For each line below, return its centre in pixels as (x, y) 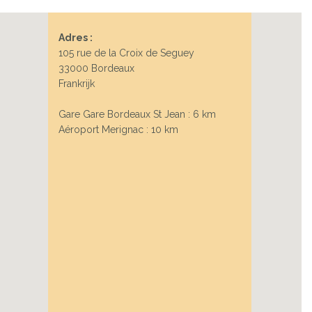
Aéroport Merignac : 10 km (118, 130)
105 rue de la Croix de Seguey (126, 53)
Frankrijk (76, 84)
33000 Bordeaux (96, 69)
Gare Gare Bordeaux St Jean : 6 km (137, 115)
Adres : (75, 38)
